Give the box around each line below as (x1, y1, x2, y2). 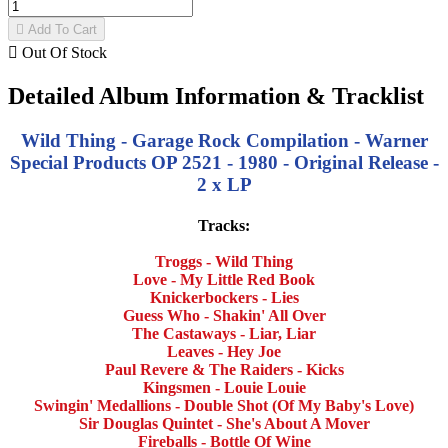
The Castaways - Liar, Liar (132, 325, 316, 343)
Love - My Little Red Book (133, 271, 315, 289)
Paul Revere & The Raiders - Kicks (104, 361, 344, 379)
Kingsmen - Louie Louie (142, 379, 306, 397)
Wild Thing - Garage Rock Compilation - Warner (20, 130, 428, 152)
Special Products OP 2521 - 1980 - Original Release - (9, 152, 439, 174)
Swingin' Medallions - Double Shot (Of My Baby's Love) (34, 397, 414, 415)
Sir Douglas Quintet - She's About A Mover (78, 415, 370, 433)
